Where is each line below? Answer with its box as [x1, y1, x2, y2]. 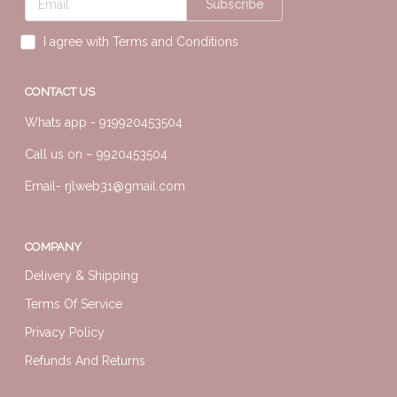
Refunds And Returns [25, 354, 145, 369]
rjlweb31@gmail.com [65, 179, 185, 194]
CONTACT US [25, 85, 95, 99]
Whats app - [25, 115, 99, 130]
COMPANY [25, 240, 82, 254]
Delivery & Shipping [25, 269, 138, 284]
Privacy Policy [25, 325, 105, 340]
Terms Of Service [25, 297, 122, 312]
